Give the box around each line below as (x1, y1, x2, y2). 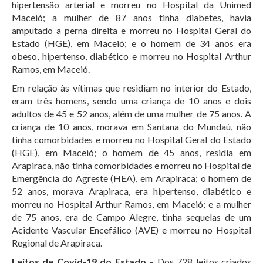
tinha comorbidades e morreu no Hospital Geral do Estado (12, 134, 251, 145)
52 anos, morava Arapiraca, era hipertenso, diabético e (12, 186, 251, 197)
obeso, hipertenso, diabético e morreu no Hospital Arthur (12, 50, 251, 62)
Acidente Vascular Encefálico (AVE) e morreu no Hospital (12, 224, 251, 235)
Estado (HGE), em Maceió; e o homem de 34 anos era (12, 38, 251, 49)
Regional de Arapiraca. (12, 237, 102, 248)
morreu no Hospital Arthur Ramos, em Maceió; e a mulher (12, 198, 251, 210)
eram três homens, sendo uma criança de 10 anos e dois (12, 95, 251, 106)
